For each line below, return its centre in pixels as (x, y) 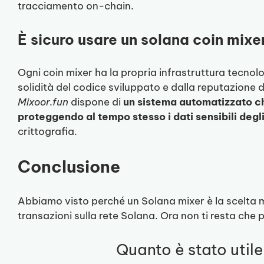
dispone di (96, 102)
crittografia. (47, 131)
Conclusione (69, 166)
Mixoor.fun (43, 102)
